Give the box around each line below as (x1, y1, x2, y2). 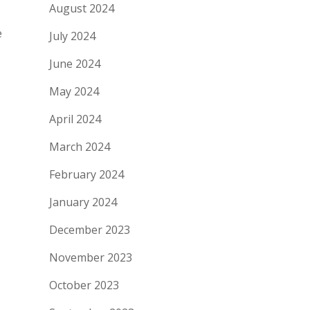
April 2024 (49, 111, 101, 127)
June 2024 (49, 56, 100, 71)
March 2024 (49, 139, 110, 154)
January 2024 (49, 194, 117, 210)
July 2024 (49, 28, 95, 44)
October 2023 (49, 277, 119, 293)
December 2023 (49, 222, 130, 237)
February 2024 (49, 167, 124, 182)
